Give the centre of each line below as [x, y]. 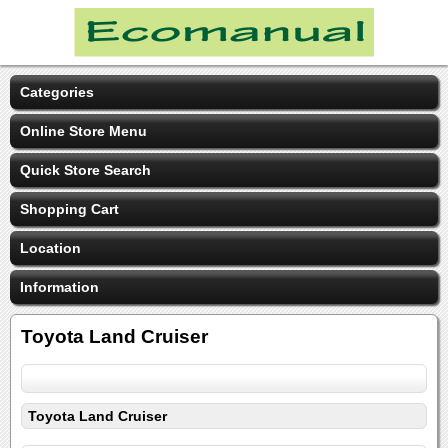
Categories [57, 92]
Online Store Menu [83, 131]
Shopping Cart [69, 209]
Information [59, 287]
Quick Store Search [85, 170]
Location [50, 248]
